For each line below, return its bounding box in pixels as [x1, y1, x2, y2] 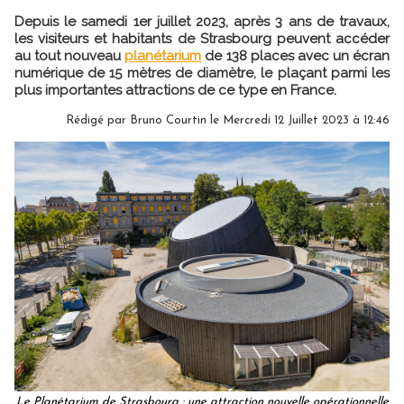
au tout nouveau [14, 47, 125, 64]
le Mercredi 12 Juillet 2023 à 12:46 [207, 114, 390, 126]
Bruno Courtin [130, 114, 207, 126]
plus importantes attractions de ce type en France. [14, 81, 336, 98]
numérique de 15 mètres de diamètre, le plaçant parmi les [14, 64, 390, 81]
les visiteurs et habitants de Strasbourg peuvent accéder [14, 30, 390, 47]
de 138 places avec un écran [201, 47, 390, 64]
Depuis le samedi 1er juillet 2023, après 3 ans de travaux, [14, 13, 390, 30]
